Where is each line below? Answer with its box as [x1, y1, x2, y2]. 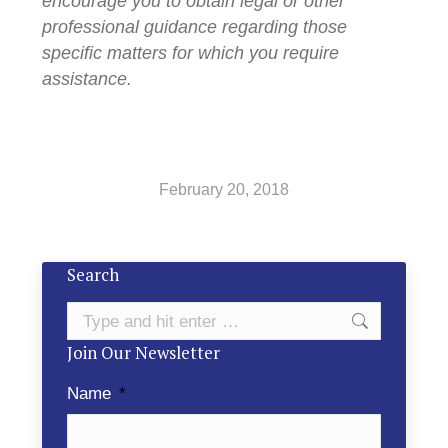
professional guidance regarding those [42, 17, 348, 37]
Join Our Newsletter [67, 341, 221, 364]
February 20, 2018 [159, 181, 289, 198]
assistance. [42, 69, 133, 89]
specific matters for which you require [42, 43, 340, 63]
